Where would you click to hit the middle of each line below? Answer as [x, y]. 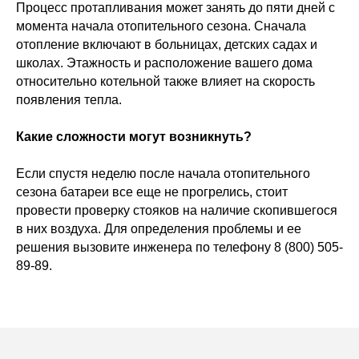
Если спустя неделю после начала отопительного [163, 173]
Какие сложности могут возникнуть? [134, 137]
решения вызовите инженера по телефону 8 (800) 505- [179, 247]
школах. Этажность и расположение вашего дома [164, 63]
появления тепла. [69, 100]
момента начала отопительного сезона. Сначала [161, 26]
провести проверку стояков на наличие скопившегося [177, 210]
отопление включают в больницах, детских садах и [167, 44]
